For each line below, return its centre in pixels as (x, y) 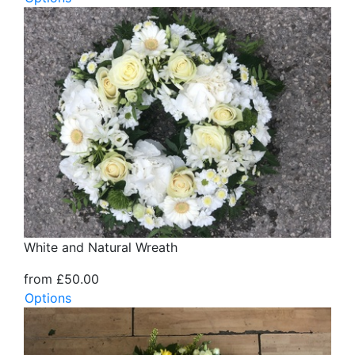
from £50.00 (61, 279)
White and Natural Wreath (101, 248)
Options (48, 298)
